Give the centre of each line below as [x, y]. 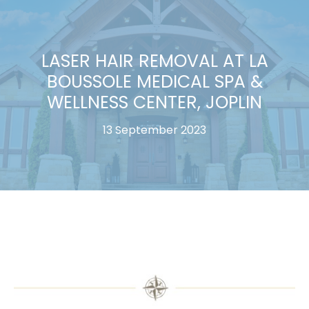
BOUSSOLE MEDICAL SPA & [154, 82]
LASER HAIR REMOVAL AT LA [154, 61]
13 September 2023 [154, 130]
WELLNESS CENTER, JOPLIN [154, 102]
